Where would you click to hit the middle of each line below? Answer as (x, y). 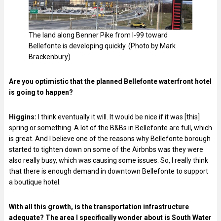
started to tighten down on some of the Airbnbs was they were (106, 149)
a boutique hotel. (36, 182)
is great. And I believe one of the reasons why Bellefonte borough (110, 138)
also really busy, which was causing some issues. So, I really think (109, 160)
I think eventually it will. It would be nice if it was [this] (118, 117)
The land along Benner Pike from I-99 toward (98, 35)
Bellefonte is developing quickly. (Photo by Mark (102, 46)
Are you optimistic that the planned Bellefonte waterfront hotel (110, 81)
